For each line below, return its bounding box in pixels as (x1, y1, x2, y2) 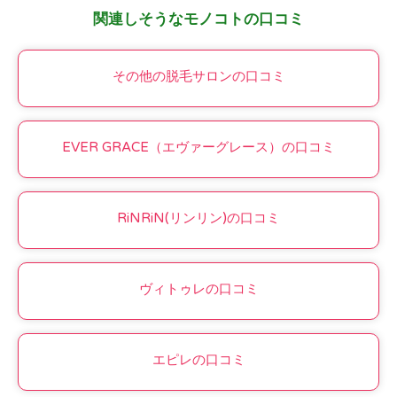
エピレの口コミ (152, 351, 245, 368)
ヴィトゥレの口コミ (138, 280, 259, 297)
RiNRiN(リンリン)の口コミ (117, 209, 280, 226)
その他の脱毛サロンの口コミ (112, 67, 285, 84)
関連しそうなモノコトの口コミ (93, 9, 304, 27)
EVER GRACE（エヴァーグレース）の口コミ (62, 138, 335, 155)
